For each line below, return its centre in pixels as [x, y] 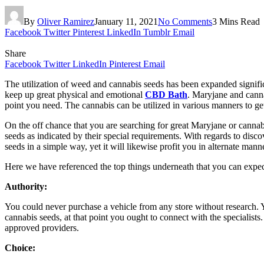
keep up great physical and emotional [75, 94]
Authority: [26, 186]
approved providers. [42, 227]
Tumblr [157, 32]
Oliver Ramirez [66, 21]
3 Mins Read [236, 21]
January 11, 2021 [126, 21]
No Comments [185, 21]
